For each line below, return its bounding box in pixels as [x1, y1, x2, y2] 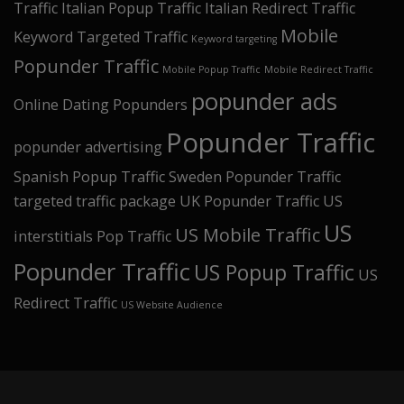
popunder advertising [14, 137, 162, 157]
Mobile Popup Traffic [162, 63, 261, 76]
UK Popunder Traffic [179, 191, 319, 211]
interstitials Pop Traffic [14, 226, 171, 246]
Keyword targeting [191, 32, 277, 45]
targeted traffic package [14, 191, 176, 211]
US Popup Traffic [194, 258, 354, 287]
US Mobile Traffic [175, 223, 320, 247]
